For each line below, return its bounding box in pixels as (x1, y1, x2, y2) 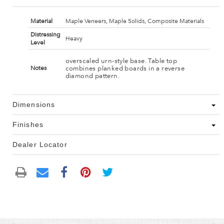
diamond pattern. (65, 71, 119, 80)
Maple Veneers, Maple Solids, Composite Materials (65, 17, 204, 25)
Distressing (30, 31, 60, 38)
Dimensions (12, 100, 55, 109)
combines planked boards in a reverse (65, 64, 184, 72)
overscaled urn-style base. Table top (65, 56, 177, 65)
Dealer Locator (12, 140, 67, 149)
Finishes (12, 120, 43, 129)
